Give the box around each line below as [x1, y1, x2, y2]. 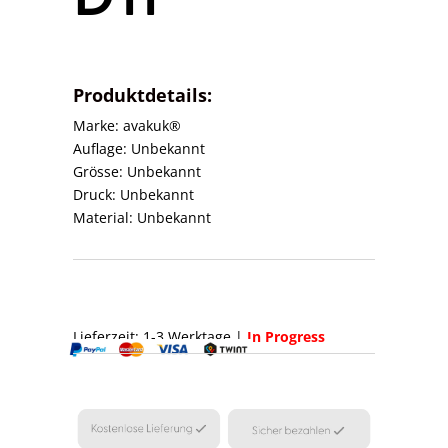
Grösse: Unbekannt [73, 161, 202, 181]
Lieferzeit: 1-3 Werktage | [73, 326, 248, 346]
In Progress [247, 326, 326, 346]
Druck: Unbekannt [73, 184, 195, 204]
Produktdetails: [73, 82, 213, 107]
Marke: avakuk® [73, 115, 182, 135]
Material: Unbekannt [73, 207, 212, 227]
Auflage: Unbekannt [73, 138, 206, 158]
